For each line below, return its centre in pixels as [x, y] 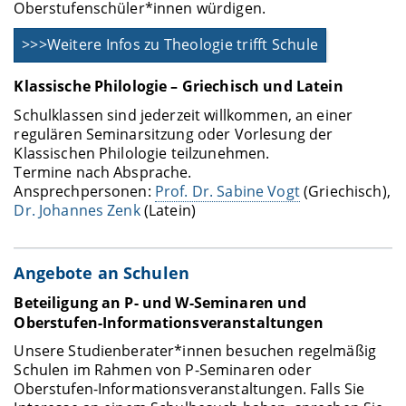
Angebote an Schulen [102, 272]
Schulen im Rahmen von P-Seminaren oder [163, 370]
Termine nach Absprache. [103, 172]
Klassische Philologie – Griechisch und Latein [179, 87]
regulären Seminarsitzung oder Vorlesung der [174, 134]
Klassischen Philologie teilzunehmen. [142, 153]
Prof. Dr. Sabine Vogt [227, 191]
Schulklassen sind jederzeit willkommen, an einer [184, 115]
